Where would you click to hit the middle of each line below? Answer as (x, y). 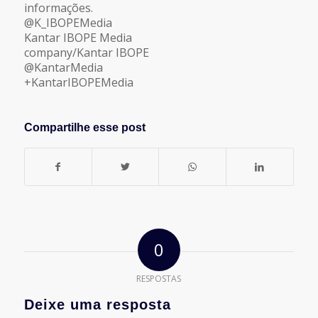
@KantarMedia (63, 68)
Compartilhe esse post (84, 127)
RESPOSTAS (159, 278)
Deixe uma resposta (97, 304)
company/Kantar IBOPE (86, 53)
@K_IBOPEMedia (68, 23)
